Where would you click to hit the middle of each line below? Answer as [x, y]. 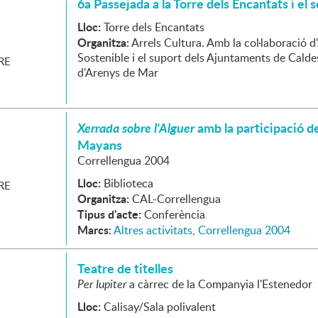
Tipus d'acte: [109, 214]
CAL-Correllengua [176, 199]
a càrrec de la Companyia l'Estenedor [219, 284]
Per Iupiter [102, 284]
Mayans [100, 145]
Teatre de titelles [125, 268]
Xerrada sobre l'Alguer [136, 128]
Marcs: [94, 230]
